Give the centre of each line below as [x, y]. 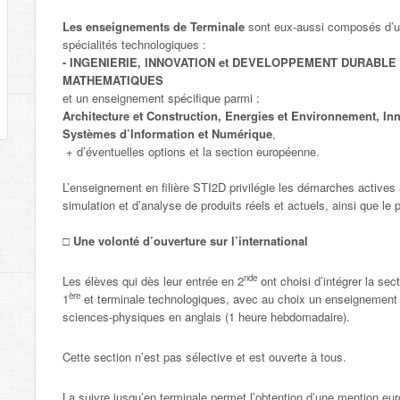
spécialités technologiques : [134, 44]
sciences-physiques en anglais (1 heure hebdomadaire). [206, 316]
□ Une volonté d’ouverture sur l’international [185, 240]
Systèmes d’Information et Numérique [167, 133]
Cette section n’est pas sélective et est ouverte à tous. [204, 356]
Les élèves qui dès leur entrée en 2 [153, 280]
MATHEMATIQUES [113, 79]
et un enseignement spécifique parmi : [161, 97]
